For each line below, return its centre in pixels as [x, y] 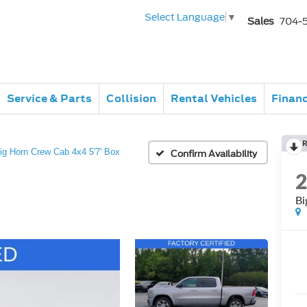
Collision [131, 98]
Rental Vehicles [214, 98]
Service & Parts [49, 98]
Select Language [185, 17]
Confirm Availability [214, 153]
